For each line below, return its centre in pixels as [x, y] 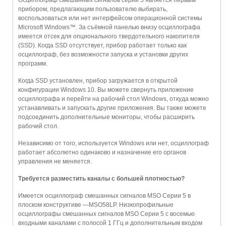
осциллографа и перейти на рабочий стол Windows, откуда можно [114, 99]
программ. [33, 63]
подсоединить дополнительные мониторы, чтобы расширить [106, 117]
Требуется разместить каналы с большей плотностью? [101, 178]
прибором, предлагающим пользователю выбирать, [93, 9]
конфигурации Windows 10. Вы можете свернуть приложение [106, 90]
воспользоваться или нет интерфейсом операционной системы [110, 18]
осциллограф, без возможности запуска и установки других [103, 54]
